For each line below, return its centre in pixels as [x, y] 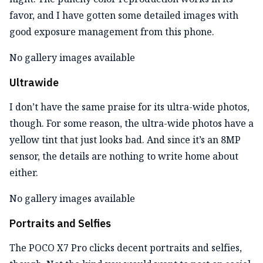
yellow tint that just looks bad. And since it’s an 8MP [125, 139]
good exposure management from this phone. [112, 31]
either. [24, 172]
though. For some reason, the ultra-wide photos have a [131, 123]
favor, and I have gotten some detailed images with [124, 15]
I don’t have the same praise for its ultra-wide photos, [129, 107]
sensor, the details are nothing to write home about [124, 156]
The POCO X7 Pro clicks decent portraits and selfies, [126, 247]
